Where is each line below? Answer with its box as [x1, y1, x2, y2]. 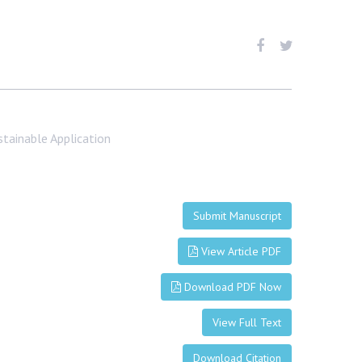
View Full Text [212, 315, 281, 330]
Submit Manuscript [192, 208, 281, 224]
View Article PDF [197, 244, 281, 259]
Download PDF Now [180, 280, 281, 295]
